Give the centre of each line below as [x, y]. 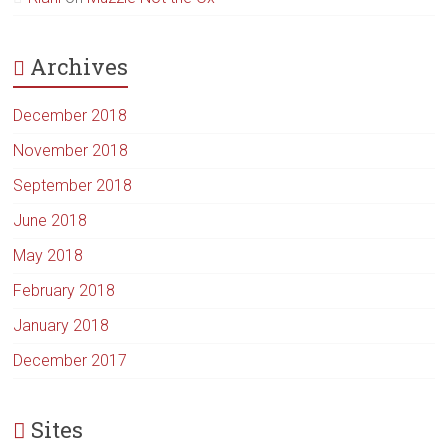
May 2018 [48, 255]
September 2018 [73, 185]
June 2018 [50, 220]
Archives [79, 66]
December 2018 [70, 115]
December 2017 [70, 360]
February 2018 [64, 290]
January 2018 [61, 325]
